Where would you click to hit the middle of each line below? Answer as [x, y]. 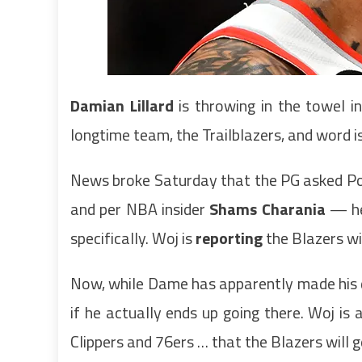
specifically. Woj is [133, 238]
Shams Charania [267, 208]
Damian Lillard [122, 105]
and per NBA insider [140, 208]
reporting [229, 238]
